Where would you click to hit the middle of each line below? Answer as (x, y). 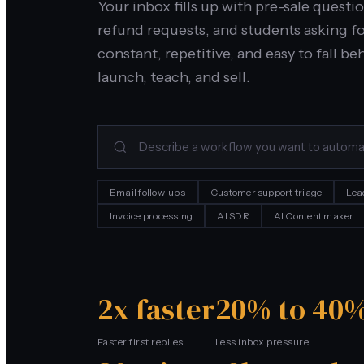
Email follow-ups (148, 192)
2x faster (156, 309)
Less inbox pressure (262, 341)
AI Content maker (314, 215)
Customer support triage (266, 192)
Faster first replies (141, 341)
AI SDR (233, 215)
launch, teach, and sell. (174, 77)
